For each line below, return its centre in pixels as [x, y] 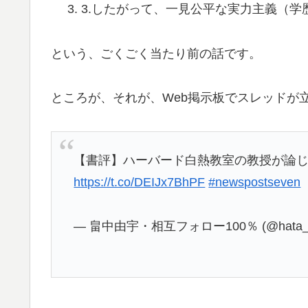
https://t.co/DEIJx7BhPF [140, 182]
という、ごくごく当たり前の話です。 [156, 53]
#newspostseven [255, 182]
